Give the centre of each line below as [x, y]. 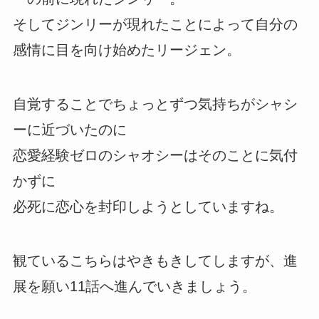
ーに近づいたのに [69, 129]
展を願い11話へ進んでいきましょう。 [134, 286]
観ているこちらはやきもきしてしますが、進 [155, 260]
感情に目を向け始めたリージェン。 [126, 49]
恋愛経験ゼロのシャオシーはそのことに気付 [155, 155]
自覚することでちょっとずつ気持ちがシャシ [155, 104]
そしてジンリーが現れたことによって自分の [155, 24]
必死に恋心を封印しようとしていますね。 [148, 206]
